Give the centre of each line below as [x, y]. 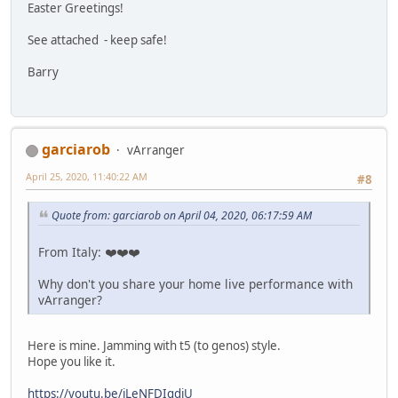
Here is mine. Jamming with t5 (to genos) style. [154, 346]
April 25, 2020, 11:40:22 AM [87, 177]
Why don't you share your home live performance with [195, 284]
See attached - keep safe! [97, 40]
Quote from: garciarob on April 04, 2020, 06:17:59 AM [182, 216]
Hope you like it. [72, 362]
